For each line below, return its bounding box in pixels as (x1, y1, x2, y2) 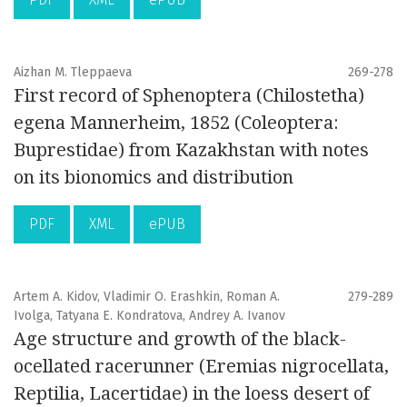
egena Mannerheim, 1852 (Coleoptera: (14, 112, 339, 134)
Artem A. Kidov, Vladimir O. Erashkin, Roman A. (14, 289, 280, 305)
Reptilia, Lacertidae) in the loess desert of (14, 382, 370, 405)
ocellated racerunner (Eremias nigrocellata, (14, 355, 389, 378)
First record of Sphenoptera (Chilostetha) (14, 84, 364, 107)
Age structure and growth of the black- (14, 328, 346, 351)
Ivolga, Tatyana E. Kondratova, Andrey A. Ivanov (14, 308, 285, 324)
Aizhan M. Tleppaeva (14, 65, 132, 81)
